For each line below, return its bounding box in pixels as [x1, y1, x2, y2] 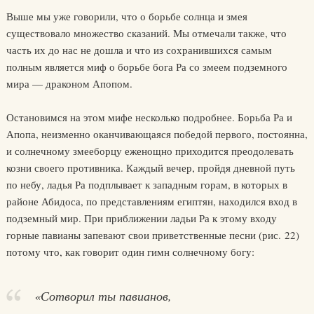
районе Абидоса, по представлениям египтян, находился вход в [6, 194, 297, 208]
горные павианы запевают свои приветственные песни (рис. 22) [6, 228, 299, 242]
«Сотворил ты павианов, [34, 287, 172, 304]
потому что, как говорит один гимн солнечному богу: [6, 245, 254, 259]
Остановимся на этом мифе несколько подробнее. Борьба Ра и [6, 110, 292, 124]
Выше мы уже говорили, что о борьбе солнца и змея [6, 9, 247, 23]
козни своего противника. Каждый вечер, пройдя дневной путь [6, 161, 295, 175]
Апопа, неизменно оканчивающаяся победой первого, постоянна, [6, 127, 308, 141]
